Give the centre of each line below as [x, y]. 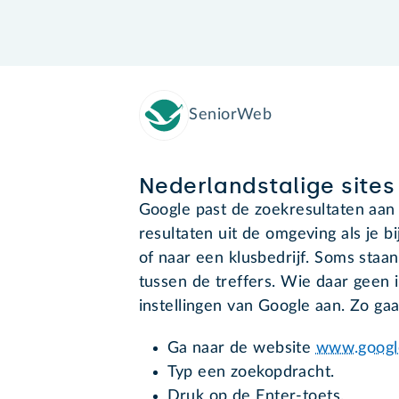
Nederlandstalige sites [267, 186]
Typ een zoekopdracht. [251, 373]
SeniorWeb [231, 115]
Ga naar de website [241, 349]
